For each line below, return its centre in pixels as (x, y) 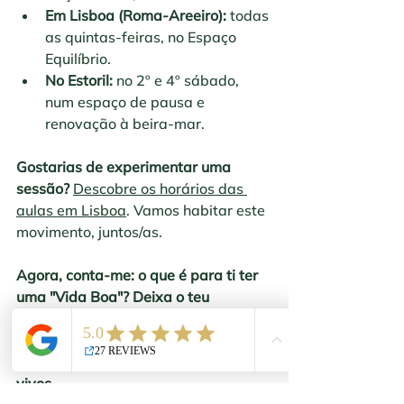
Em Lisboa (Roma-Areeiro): (136, 16)
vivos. (36, 384)
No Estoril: (79, 81)
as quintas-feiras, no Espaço (142, 37)
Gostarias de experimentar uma (125, 167)
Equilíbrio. (78, 59)
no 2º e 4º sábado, (178, 81)
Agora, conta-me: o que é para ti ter (139, 275)
